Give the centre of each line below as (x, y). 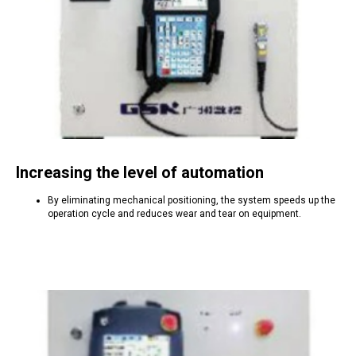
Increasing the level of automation (140, 172)
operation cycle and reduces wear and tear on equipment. (174, 214)
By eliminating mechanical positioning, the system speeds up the (192, 200)
